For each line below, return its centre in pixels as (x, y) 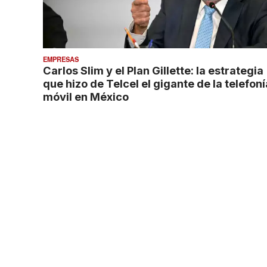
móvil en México (86, 97)
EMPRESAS (61, 59)
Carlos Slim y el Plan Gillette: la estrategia (153, 71)
